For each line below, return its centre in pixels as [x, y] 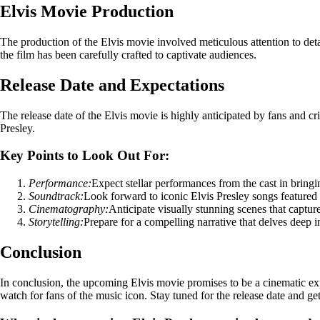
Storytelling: [56, 222]
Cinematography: [69, 209]
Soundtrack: [56, 196]
